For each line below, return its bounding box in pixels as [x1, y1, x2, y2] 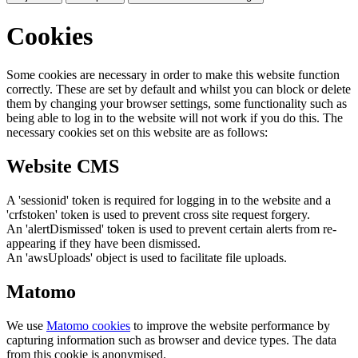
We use [6, 318, 46, 332]
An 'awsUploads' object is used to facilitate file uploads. [6, 250, 287, 265]
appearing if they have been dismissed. [6, 236, 201, 250]
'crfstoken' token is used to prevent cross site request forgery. [6, 207, 310, 221]
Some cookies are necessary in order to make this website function [6, 67, 340, 82]
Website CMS [6, 155, 119, 177]
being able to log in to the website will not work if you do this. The [6, 110, 343, 125]
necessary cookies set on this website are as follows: [6, 125, 268, 139]
